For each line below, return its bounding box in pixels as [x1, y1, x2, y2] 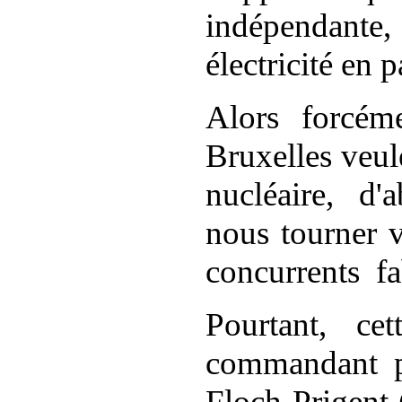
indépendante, [205, 7, 391, 44]
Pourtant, [205, 306, 327, 343]
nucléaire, [205, 176, 334, 213]
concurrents [205, 253, 360, 290]
